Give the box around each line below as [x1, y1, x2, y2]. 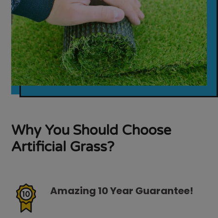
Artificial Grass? [11, 139, 115, 156]
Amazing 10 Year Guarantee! [50, 184, 194, 198]
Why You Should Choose [11, 122, 172, 139]
